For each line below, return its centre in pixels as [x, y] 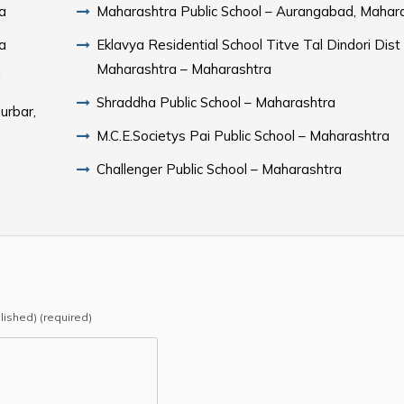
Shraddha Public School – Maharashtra [216, 102]
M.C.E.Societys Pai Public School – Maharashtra [243, 135]
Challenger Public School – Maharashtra [220, 169]
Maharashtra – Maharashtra [184, 69]
